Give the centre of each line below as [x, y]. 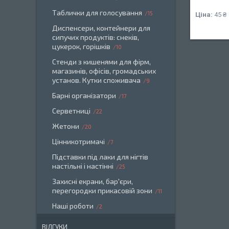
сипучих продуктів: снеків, [96, 37]
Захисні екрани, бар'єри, [93, 181]
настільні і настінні [83, 166]
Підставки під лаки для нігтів [100, 157]
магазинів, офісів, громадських [104, 71]
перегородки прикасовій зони [102, 190]
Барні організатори [84, 95]
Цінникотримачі [78, 141]
